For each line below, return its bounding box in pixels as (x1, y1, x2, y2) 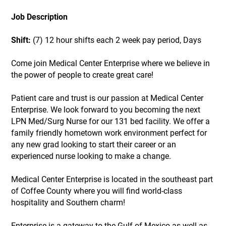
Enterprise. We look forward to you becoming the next (11, 105, 201, 115)
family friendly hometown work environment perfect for (11, 128, 207, 138)
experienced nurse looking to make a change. (11, 151, 172, 161)
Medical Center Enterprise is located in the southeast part (11, 175, 213, 185)
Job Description (11, 12, 68, 22)
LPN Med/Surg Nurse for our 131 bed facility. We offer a (11, 117, 210, 127)
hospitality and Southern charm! (11, 198, 126, 208)
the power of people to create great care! (11, 70, 154, 80)
